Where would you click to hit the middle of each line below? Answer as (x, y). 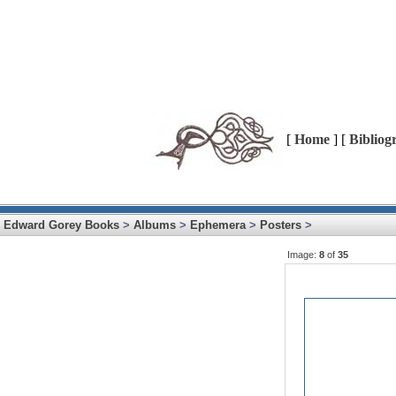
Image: (303, 255)
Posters (281, 225)
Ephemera (218, 225)
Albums (155, 225)
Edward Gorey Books (61, 225)
